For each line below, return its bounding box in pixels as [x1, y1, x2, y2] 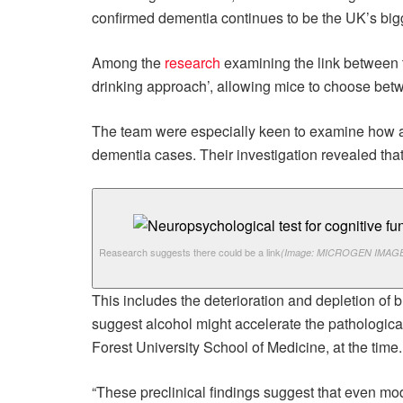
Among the [92, 52, 165, 74]
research [165, 52, 224, 74]
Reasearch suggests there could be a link [99, 245, 281, 260]
